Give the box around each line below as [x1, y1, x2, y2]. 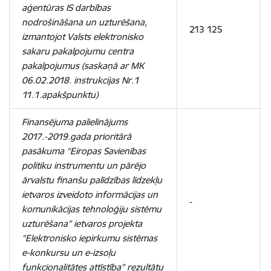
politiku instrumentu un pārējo [22, 160, 146, 171]
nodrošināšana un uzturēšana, [22, 16, 147, 28]
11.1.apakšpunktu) [22, 89, 98, 100]
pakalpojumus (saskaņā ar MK [22, 60, 143, 71]
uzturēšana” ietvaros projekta [22, 218, 142, 229]
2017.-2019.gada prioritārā [22, 131, 131, 142]
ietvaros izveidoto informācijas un [22, 189, 158, 200]
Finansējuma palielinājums [22, 116, 128, 128]
